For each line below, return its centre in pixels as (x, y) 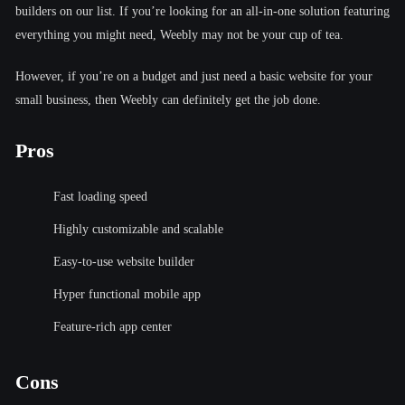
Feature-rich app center (113, 326)
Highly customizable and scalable (138, 229)
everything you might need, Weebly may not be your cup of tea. (179, 34)
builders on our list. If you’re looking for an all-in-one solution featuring (202, 11)
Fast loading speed (100, 196)
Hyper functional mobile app (127, 294)
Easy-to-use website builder (124, 261)
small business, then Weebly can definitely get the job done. (168, 99)
